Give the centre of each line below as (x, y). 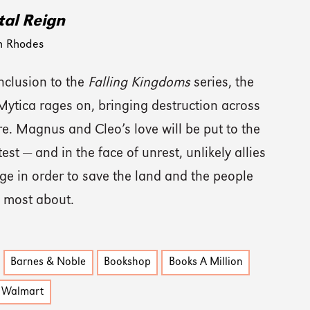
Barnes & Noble (48, 263)
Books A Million (206, 263)
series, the (222, 83)
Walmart (23, 292)
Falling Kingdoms (139, 83)
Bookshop (128, 263)
